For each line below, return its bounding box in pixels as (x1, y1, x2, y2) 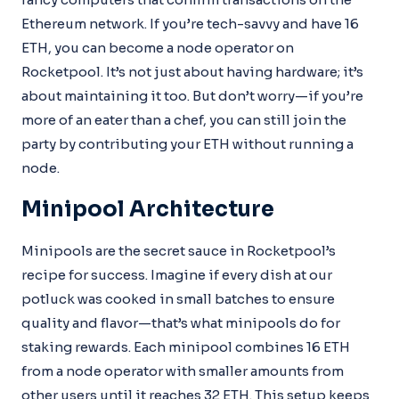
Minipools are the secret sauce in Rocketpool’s (21, 242, 336, 259)
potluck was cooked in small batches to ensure (21, 290, 335, 307)
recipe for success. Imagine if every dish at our (21, 266, 332, 283)
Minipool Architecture (21, 196, 274, 223)
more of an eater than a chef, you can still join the (21, 111, 346, 128)
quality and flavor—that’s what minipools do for (21, 314, 340, 331)
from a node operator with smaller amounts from (21, 362, 344, 379)
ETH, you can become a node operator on (21, 39, 294, 56)
